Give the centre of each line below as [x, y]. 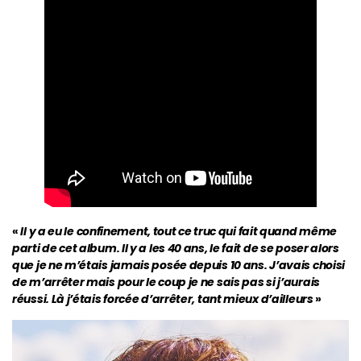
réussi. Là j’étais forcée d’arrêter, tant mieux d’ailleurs [163, 299]
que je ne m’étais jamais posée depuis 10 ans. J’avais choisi [179, 265]
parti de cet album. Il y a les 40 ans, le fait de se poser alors [176, 248]
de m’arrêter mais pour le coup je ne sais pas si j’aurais [166, 282]
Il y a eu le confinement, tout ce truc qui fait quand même [179, 231]
